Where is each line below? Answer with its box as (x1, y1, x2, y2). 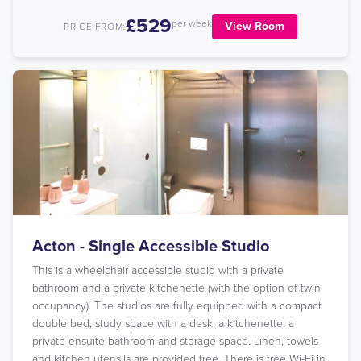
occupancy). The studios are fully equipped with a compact (32, 299, 322, 313)
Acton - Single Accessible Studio (32, 237, 269, 256)
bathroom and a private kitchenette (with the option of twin (32, 281, 321, 295)
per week (171, 18, 212, 29)
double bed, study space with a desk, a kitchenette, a (32, 317, 294, 330)
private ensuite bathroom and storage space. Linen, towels (32, 334, 318, 348)
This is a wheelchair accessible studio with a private (32, 263, 284, 277)
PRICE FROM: (64, 21, 126, 32)
